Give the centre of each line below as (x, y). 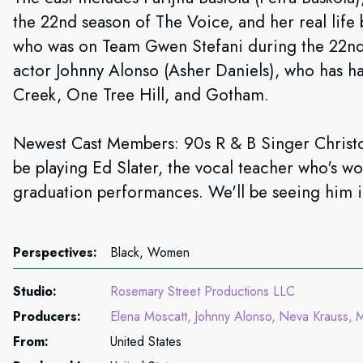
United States (146, 342)
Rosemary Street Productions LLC (203, 291)
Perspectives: (55, 252)
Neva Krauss (314, 316)
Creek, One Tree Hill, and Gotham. (141, 95)
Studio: (35, 291)
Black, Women (150, 252)
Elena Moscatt (149, 316)
